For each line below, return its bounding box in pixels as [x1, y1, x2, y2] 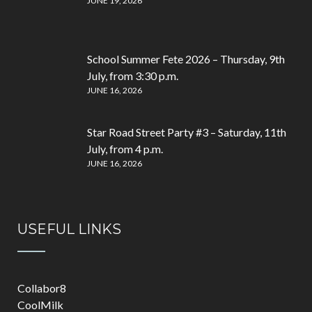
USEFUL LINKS [17, 221, 121, 237]
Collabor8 [17, 281, 66, 295]
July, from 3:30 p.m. [87, 69, 178, 82]
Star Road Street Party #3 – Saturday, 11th [87, 125, 286, 139]
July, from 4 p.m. [87, 142, 163, 155]
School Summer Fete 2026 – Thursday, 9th [87, 52, 285, 65]
